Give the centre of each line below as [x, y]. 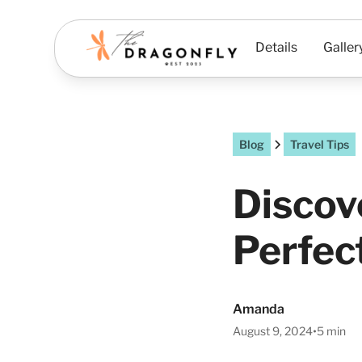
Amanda [259, 309]
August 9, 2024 [273, 331]
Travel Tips [320, 144]
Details [277, 47]
